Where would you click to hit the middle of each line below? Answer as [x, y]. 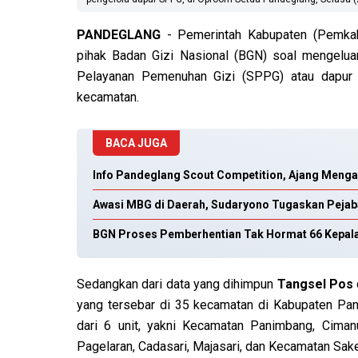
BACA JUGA [136, 143]
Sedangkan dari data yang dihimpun [175, 284]
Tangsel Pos [314, 284]
